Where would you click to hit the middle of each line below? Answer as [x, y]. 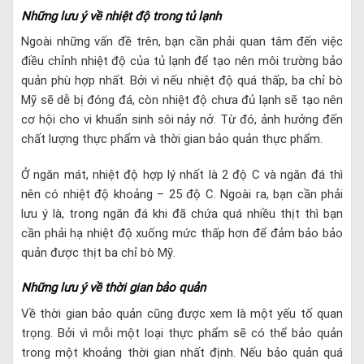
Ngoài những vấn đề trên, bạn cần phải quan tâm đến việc [182, 42]
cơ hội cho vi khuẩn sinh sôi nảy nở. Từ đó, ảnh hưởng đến [182, 120]
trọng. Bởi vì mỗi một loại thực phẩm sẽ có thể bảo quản [182, 333]
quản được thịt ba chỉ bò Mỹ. [98, 252]
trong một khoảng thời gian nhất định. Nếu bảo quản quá [182, 352]
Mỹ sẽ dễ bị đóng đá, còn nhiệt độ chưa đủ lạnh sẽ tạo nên [182, 100]
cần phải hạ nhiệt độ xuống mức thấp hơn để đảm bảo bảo [182, 233]
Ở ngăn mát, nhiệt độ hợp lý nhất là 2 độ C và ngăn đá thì [182, 174]
